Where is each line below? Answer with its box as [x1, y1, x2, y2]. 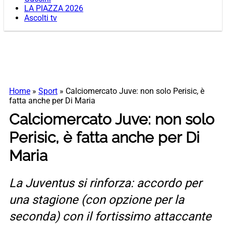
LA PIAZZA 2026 [24, 4, 83, 14]
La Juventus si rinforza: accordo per [9, 176, 202, 191]
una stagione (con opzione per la [9, 193, 184, 207]
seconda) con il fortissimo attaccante [9, 209, 211, 224]
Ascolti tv [24, 13, 57, 23]
